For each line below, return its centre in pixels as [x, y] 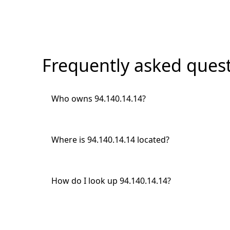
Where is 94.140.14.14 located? [110, 140]
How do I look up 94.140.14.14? [111, 181]
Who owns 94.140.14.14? [99, 99]
